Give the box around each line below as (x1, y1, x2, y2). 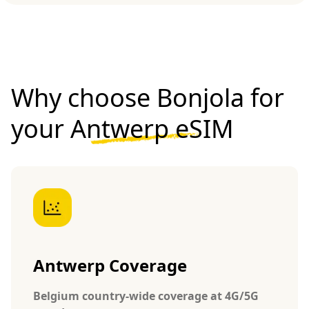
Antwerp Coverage (33, 253, 187, 277)
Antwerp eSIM (70, 111, 234, 146)
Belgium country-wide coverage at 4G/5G (33, 288, 259, 303)
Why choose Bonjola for (11, 80, 284, 114)
